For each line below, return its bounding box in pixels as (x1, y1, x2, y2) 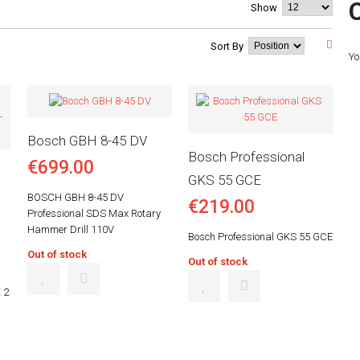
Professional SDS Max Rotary (27, 207, 161, 219)
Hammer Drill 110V (27, 223, 114, 235)
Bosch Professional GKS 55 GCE (188, 231, 333, 243)
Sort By (211, 40, 243, 52)
